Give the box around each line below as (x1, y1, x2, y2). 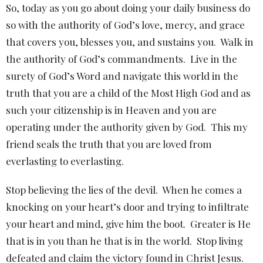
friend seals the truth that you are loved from (6, 137, 212, 151)
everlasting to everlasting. (6, 154, 124, 168)
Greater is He (190, 217, 251, 231)
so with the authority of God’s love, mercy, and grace (6, 18, 245, 32)
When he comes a (162, 183, 242, 197)
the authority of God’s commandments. (6, 52, 186, 66)
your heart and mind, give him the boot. (6, 217, 186, 231)
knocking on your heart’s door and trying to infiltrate (6, 200, 249, 214)
